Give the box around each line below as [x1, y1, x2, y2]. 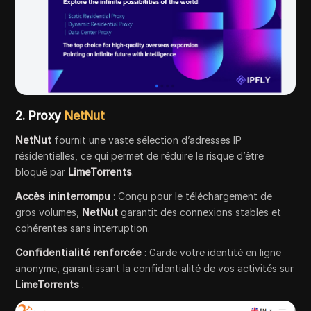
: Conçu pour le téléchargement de [110, 190, 273, 202]
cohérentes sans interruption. [15, 221, 151, 234]
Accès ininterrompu [15, 190, 111, 202]
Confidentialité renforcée [15, 246, 142, 258]
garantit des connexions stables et [118, 205, 282, 218]
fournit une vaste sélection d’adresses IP [51, 133, 242, 146]
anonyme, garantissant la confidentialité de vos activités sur [15, 262, 294, 274]
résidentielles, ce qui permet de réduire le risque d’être [15, 149, 264, 162]
